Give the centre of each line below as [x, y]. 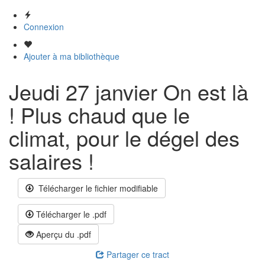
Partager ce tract [137, 254]
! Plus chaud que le [99, 114]
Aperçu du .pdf [62, 234]
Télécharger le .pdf [70, 214]
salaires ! [51, 161]
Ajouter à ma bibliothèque [72, 56]
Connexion [44, 27]
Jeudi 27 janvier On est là [129, 91]
